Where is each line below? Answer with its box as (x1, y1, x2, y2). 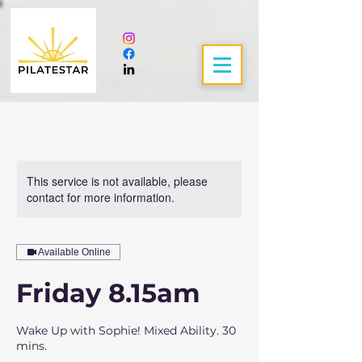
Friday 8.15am (16, 277, 200, 309)
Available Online (38, 246, 111, 258)
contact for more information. (27, 189, 175, 205)
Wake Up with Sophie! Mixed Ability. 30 (16, 323, 236, 338)
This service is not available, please (27, 173, 208, 189)
